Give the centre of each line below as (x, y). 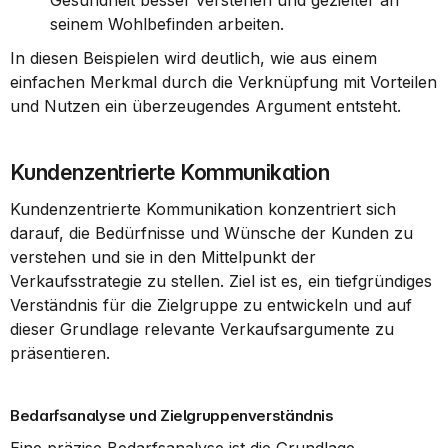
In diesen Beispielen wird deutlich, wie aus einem (193, 58)
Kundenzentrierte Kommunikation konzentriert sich (203, 209)
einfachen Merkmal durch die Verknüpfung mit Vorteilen (223, 82)
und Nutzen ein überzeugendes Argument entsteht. (205, 106)
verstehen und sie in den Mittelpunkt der (163, 257)
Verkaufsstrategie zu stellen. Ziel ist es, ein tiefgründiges (221, 281)
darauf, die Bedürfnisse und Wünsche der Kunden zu (211, 233)
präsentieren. (60, 353)
